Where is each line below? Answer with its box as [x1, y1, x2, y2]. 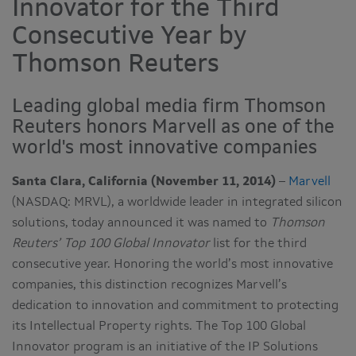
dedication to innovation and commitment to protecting [12, 299, 339, 312]
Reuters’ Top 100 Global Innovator [12, 237, 210, 250]
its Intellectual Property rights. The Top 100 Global [12, 319, 306, 333]
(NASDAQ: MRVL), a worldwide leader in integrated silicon [12, 195, 342, 209]
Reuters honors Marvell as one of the [12, 118, 335, 137]
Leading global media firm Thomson [12, 97, 326, 117]
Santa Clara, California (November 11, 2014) [12, 175, 276, 188]
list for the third [210, 237, 307, 250]
